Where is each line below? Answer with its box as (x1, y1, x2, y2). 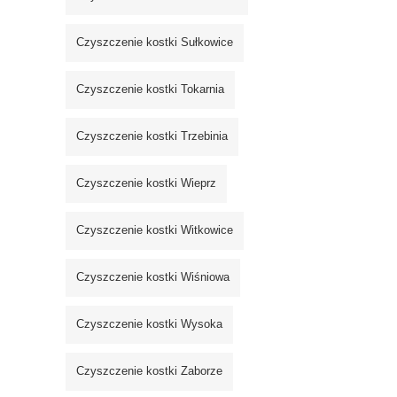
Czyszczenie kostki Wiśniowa (76, 270, 230, 284)
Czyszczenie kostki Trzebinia (76, 129, 228, 144)
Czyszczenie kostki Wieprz (76, 176, 216, 191)
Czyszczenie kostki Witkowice (76, 223, 233, 237)
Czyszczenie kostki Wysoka (76, 317, 222, 331)
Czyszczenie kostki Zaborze (76, 364, 222, 378)
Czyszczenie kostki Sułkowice (76, 35, 233, 50)
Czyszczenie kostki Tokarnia (76, 82, 224, 97)
